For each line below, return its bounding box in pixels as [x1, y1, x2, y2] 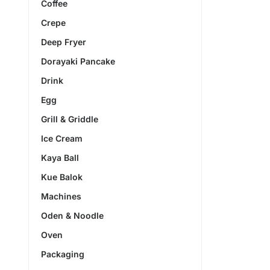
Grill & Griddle [41, 113, 98, 124]
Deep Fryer [41, 36, 86, 47]
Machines [41, 190, 81, 201]
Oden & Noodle [41, 210, 104, 221]
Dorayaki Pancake [41, 55, 115, 66]
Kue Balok [41, 171, 83, 182]
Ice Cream [41, 133, 83, 143]
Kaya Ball [41, 152, 79, 163]
